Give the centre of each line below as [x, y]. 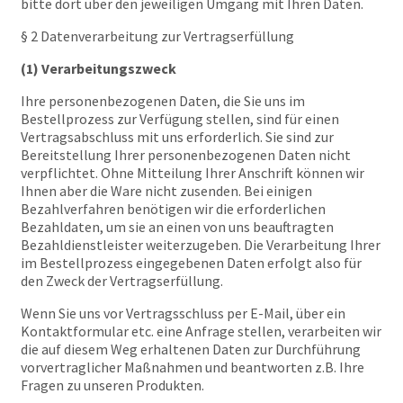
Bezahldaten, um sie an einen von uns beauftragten [177, 227]
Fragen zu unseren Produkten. [112, 385]
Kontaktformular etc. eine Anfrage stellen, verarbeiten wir [201, 331]
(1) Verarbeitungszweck [99, 68]
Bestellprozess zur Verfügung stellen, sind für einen [180, 119]
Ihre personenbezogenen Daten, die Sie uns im [163, 101]
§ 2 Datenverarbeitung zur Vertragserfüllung [157, 36]
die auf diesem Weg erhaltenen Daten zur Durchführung [191, 349]
